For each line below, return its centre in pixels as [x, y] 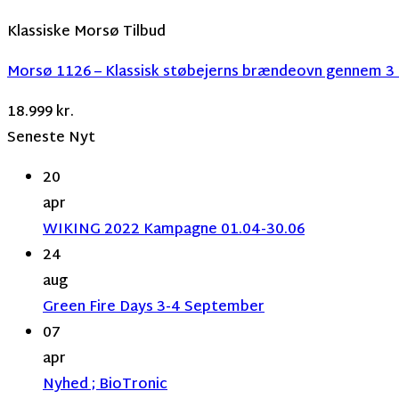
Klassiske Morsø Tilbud [86, 32]
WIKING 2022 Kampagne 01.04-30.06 [174, 230]
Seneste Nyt [51, 138]
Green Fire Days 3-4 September [154, 307]
